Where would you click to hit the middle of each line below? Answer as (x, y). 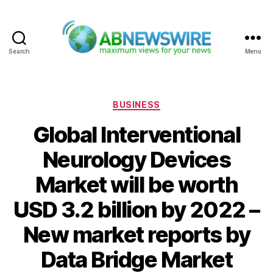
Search (19, 51)
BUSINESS (136, 104)
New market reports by (136, 235)
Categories (163, 102)
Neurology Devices (136, 160)
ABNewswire (168, 62)
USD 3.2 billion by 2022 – (136, 210)
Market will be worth (136, 185)
